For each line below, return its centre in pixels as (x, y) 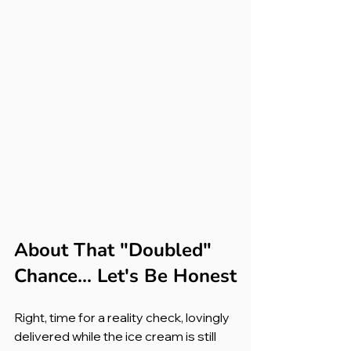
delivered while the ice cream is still (116, 336)
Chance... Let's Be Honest (125, 275)
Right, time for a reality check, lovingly (123, 317)
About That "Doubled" (116, 250)
